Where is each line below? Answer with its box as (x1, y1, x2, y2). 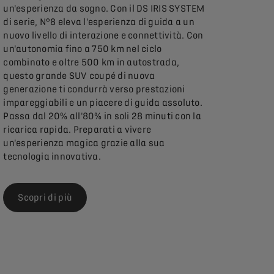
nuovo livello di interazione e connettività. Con (3, 30, 204, 42)
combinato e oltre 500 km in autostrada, (3, 57, 180, 68)
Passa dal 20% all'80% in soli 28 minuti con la (3, 111, 201, 122)
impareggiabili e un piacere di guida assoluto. (3, 97, 202, 109)
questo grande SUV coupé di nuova (3, 70, 155, 82)
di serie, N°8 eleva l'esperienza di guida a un (3, 17, 194, 28)
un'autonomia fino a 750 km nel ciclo (3, 43, 162, 55)
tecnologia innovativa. (3, 151, 101, 163)
